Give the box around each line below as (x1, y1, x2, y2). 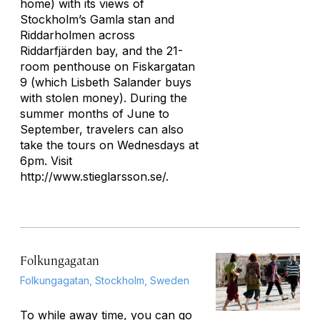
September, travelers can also (20, 122, 184, 136)
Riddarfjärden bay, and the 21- (20, 44, 183, 58)
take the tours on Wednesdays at (20, 138, 199, 152)
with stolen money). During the (20, 91, 187, 105)
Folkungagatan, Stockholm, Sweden (20, 274, 189, 286)
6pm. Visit (20, 154, 72, 168)
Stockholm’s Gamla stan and (20, 12, 174, 26)
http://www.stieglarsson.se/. (20, 169, 169, 184)
